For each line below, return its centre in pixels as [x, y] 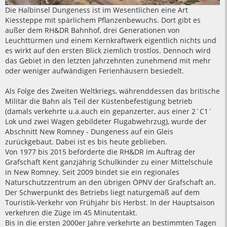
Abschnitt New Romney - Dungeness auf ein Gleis [89, 132]
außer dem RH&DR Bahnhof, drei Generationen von [92, 30]
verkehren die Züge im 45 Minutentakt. [71, 213]
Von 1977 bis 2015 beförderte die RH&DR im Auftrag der [100, 152]
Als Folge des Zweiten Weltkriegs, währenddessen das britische [112, 91]
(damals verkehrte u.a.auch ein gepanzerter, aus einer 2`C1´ [109, 111]
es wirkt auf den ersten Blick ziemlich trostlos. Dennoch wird [108, 51]
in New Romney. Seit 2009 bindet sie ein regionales [92, 172]
